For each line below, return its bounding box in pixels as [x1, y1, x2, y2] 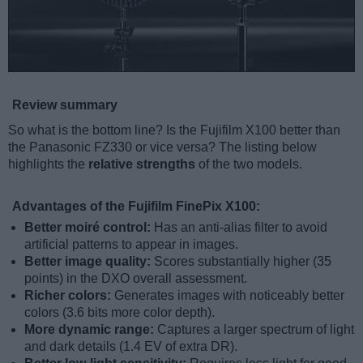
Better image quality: [24, 254, 154, 268]
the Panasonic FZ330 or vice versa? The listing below [8, 139, 317, 154]
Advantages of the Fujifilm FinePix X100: [12, 199, 260, 213]
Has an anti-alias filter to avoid [154, 220, 327, 234]
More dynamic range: [24, 322, 157, 336]
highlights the [8, 156, 88, 171]
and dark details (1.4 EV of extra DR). [24, 339, 237, 353]
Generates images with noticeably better [114, 288, 344, 302]
